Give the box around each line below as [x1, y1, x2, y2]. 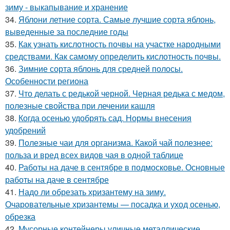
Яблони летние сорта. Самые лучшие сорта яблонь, [18, 13, 216, 25]
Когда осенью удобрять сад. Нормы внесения [18, 112, 191, 124]
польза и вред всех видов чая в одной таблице [5, 149, 183, 161]
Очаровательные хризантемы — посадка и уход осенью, [5, 198, 220, 210]
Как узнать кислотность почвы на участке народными [18, 38, 221, 50]
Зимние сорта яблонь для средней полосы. [18, 63, 183, 74]
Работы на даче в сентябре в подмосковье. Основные [18, 161, 225, 173]
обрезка [5, 210, 35, 222]
